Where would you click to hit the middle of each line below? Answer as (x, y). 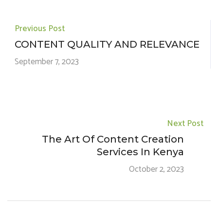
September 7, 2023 (47, 62)
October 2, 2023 (156, 169)
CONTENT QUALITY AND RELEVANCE (107, 44)
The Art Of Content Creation (113, 139)
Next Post (185, 124)
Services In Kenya (140, 152)
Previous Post (40, 29)
